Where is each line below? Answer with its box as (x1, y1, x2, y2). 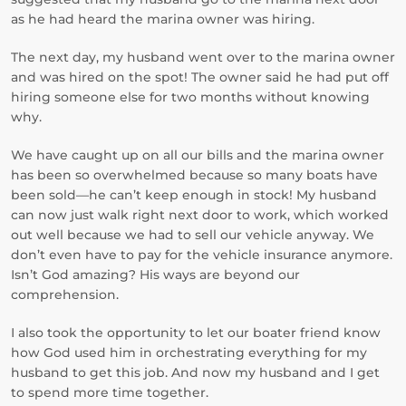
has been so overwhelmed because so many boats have (11, 167, 378, 183)
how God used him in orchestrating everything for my (11, 344, 367, 361)
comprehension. (11, 286, 119, 303)
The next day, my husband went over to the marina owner (11, 49, 395, 65)
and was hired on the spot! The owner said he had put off (11, 69, 389, 85)
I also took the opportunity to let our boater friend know (11, 324, 381, 341)
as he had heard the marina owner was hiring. (11, 11, 314, 27)
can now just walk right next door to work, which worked (11, 207, 389, 223)
